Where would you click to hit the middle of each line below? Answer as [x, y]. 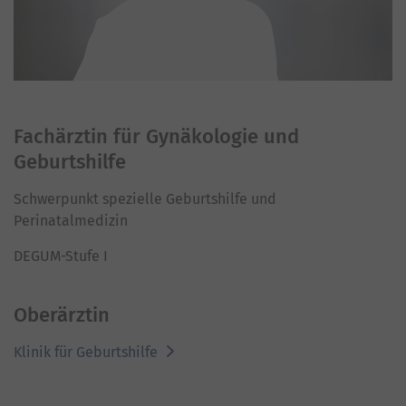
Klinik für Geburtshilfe [87, 353]
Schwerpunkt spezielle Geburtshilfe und [145, 199]
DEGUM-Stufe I [61, 256]
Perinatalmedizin [71, 221]
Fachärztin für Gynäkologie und [156, 137]
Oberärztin [62, 315]
